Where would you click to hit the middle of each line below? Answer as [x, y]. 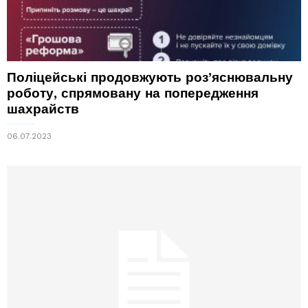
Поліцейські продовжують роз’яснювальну [150, 77]
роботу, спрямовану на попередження [133, 93]
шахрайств [43, 109]
